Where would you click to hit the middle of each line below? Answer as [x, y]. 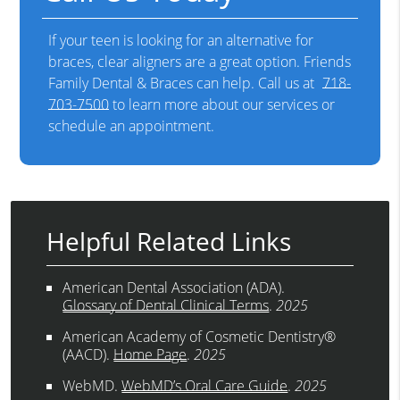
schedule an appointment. [132, 126]
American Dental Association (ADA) [172, 288]
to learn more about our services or [222, 105]
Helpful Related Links [169, 242]
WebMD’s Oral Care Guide [205, 386]
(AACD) [85, 355]
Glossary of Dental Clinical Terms [166, 306]
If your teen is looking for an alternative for [181, 41]
